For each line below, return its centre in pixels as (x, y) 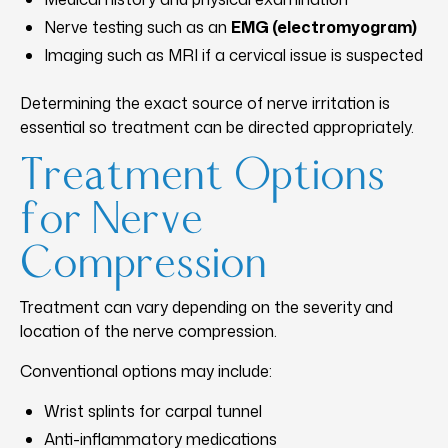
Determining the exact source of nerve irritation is (205, 102)
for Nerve (111, 220)
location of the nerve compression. (148, 330)
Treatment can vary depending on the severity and (206, 306)
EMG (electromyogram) (324, 26)
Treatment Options (202, 176)
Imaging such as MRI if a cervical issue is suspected (233, 54)
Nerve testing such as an (137, 26)
